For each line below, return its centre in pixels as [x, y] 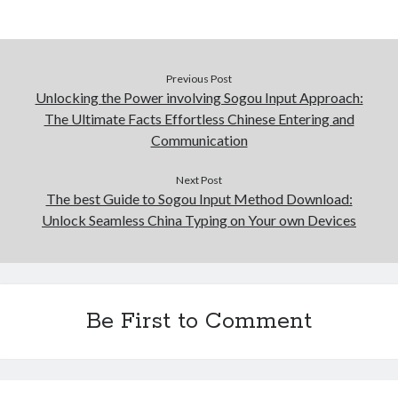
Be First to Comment [199, 322]
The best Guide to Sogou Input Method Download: [199, 199]
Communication [199, 140]
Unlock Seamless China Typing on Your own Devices [199, 220]
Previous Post [199, 79]
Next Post [199, 180]
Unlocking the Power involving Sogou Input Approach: [199, 97]
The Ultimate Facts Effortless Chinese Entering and [199, 119]
